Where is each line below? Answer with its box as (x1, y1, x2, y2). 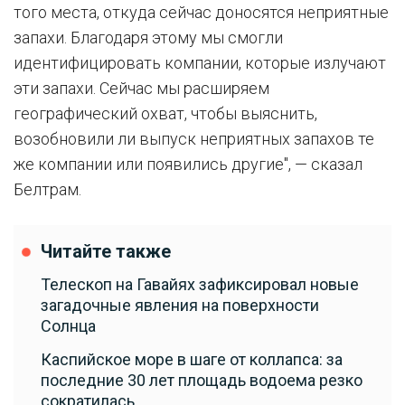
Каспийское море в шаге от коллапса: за (41, 350, 343, 369)
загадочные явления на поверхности (41, 296, 319, 315)
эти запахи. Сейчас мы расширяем (14, 79, 269, 98)
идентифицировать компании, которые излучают (14, 53, 386, 72)
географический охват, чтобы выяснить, (14, 104, 317, 123)
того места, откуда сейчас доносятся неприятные (14, 3, 389, 22)
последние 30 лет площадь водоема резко (41, 371, 363, 390)
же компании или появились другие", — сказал (14, 155, 363, 174)
